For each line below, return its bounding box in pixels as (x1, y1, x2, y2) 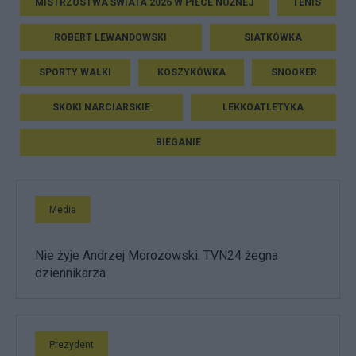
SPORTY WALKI (38, 66, 111, 78)
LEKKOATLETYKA (222, 101, 304, 113)
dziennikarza (35, 265, 106, 281)
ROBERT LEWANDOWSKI (54, 31, 168, 43)
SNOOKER (271, 66, 318, 78)
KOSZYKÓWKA (157, 66, 226, 78)
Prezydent (49, 339, 94, 350)
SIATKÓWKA (243, 31, 302, 43)
